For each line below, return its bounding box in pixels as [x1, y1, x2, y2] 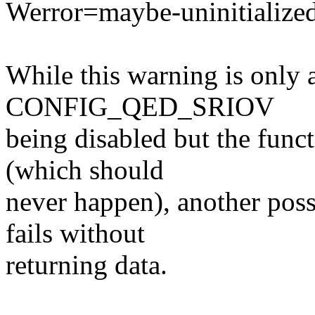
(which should [6, 155, 164, 186]
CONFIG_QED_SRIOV [6, 91, 274, 122]
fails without [6, 218, 145, 249]
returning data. [6, 250, 167, 281]
